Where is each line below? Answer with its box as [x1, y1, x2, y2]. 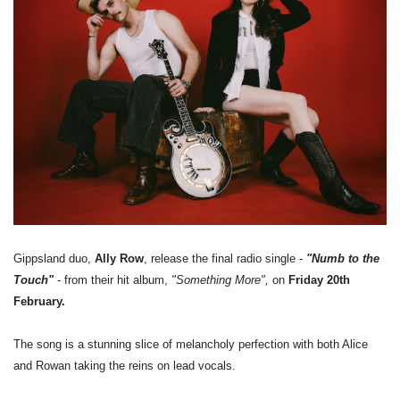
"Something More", [171, 272, 269, 287]
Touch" [13, 272, 54, 287]
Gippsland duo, [13, 251, 95, 265]
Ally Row [95, 251, 144, 265]
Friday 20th [288, 272, 350, 287]
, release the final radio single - [144, 251, 306, 265]
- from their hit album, [54, 272, 171, 287]
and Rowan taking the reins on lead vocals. [13, 358, 236, 372]
